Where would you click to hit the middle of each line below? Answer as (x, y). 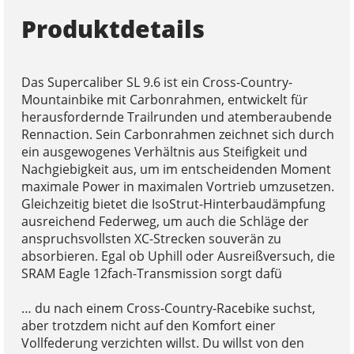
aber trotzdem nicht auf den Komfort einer (148, 325)
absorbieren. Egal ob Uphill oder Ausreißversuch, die (178, 256)
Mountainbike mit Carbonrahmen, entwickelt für (164, 99)
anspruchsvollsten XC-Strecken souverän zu (151, 238)
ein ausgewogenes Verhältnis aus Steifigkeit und (164, 151)
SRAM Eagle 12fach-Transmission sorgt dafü (151, 273)
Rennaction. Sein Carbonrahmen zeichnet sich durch (177, 134)
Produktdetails (113, 28)
